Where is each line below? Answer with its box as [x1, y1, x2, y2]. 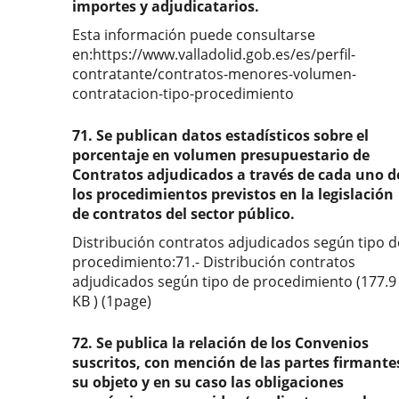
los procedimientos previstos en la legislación [72, 184, 394, 204]
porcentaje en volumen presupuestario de [72, 145, 370, 165]
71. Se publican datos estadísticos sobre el [72, 126, 369, 145]
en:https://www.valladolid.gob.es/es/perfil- [72, 45, 355, 64]
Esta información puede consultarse [72, 25, 315, 45]
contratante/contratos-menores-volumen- [72, 64, 356, 84]
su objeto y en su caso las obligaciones [72, 372, 344, 392]
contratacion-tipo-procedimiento [72, 84, 294, 103]
